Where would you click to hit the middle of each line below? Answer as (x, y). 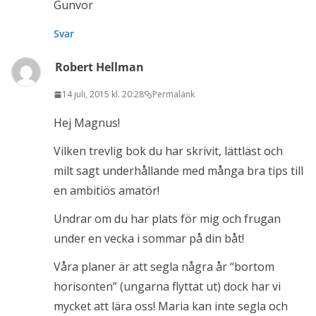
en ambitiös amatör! (107, 191)
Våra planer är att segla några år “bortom (164, 267)
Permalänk (174, 95)
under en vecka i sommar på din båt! (149, 239)
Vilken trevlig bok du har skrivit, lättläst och (168, 151)
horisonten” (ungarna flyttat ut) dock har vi (167, 287)
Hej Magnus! (87, 123)
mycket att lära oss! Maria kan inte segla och (171, 306)
